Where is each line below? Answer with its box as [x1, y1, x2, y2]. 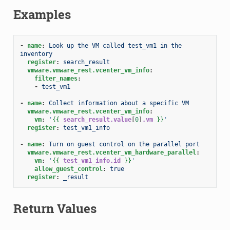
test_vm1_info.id [63, 157, 121, 164]
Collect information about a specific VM [48, 99, 189, 107]
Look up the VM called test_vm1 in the [48, 42, 182, 49]
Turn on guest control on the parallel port [48, 140, 200, 148]
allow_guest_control [34, 165, 103, 172]
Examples [13, 6, 71, 23]
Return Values [13, 200, 97, 217]
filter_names [34, 74, 78, 82]
